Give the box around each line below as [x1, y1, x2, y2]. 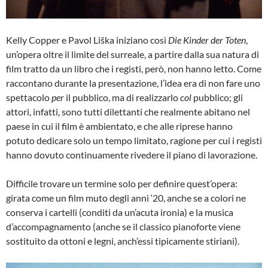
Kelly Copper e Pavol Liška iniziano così [6, 34, 168, 46]
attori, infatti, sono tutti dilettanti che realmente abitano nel [6, 106, 250, 118]
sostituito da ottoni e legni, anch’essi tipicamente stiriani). [6, 235, 239, 247]
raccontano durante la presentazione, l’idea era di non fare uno [6, 77, 260, 89]
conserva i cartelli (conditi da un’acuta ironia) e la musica [6, 206, 233, 218]
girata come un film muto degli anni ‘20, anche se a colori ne [6, 192, 246, 204]
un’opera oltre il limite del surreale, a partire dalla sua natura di [6, 48, 259, 60]
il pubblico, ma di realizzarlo [64, 92, 180, 103]
